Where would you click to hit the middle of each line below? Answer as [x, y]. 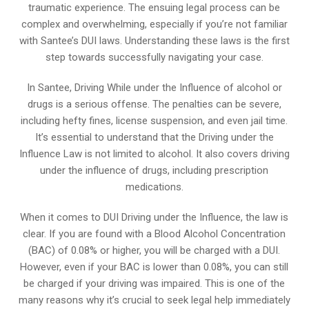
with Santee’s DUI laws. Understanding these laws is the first [154, 41]
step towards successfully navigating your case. [154, 57]
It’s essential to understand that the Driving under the [154, 137]
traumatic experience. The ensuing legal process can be [154, 8]
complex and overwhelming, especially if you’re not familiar [154, 24]
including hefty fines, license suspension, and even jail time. [154, 121]
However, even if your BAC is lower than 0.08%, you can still [154, 267]
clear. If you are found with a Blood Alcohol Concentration [154, 234]
